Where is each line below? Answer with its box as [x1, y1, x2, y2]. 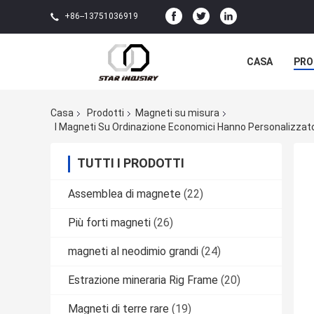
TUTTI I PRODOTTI [77, 155, 184, 170]
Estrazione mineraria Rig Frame [68, 273, 218, 287]
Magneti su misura [135, 107, 219, 119]
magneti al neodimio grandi [68, 244, 198, 258]
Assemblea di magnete [68, 186, 181, 200]
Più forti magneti [68, 215, 151, 229]
